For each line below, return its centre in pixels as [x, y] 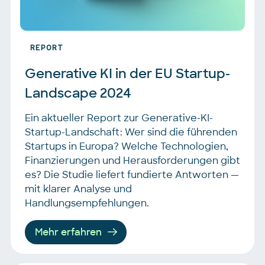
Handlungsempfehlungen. [87, 203]
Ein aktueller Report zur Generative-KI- [119, 118]
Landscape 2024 [78, 93]
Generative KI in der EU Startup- [127, 73]
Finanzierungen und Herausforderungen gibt [132, 160]
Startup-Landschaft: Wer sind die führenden [131, 132]
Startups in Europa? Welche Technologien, [127, 146]
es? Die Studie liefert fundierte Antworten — [132, 174]
